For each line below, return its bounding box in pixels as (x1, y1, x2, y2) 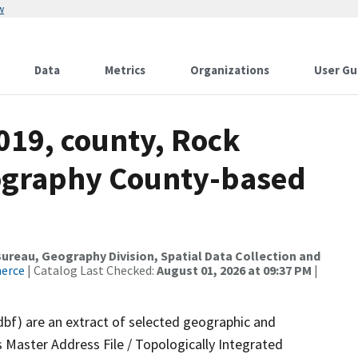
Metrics (105, 62, 145, 78)
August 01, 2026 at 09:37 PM (157, 262, 312, 278)
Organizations (190, 62, 269, 78)
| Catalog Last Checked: (25, 262, 157, 278)
